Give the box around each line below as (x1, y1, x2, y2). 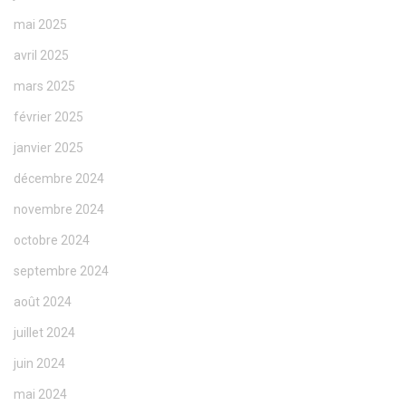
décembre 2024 (14, 171, 104, 187)
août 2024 (14, 295, 72, 310)
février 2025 (14, 110, 83, 125)
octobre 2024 (14, 233, 90, 248)
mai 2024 (14, 387, 67, 402)
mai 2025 (14, 17, 67, 33)
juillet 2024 (14, 325, 75, 341)
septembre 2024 (14, 264, 109, 279)
